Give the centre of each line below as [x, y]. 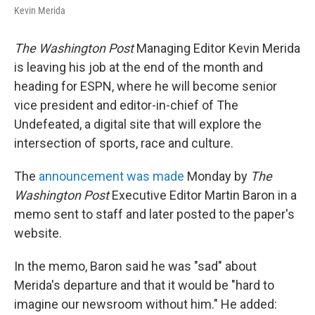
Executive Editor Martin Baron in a [203, 195]
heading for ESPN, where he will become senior [146, 86]
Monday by [217, 176]
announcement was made [111, 176]
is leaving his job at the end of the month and [139, 67]
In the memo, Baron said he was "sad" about [135, 266]
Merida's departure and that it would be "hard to [144, 285]
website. [38, 233]
